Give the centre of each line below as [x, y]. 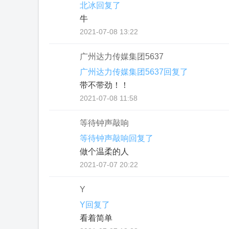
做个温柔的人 [104, 152]
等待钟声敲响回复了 [117, 138]
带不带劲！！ [104, 85]
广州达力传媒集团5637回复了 [134, 72]
